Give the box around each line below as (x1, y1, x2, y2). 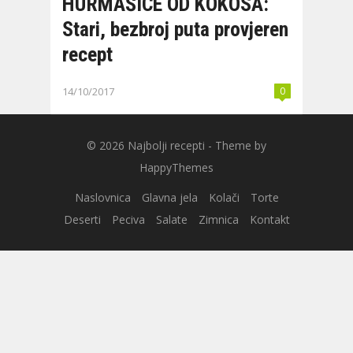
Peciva (111, 212, 145, 227)
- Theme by (205, 138, 266, 153)
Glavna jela (141, 190, 198, 205)
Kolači (208, 190, 240, 205)
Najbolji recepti (128, 138, 205, 153)
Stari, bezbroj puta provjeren (62, 17, 288, 41)
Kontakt (249, 212, 290, 227)
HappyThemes (139, 160, 214, 175)
